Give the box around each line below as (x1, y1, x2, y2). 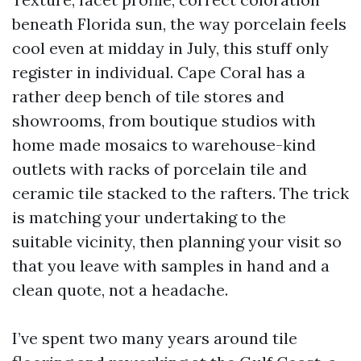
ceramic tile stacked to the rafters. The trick (12, 183, 349, 203)
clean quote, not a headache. (12, 280, 228, 300)
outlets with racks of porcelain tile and (12, 159, 307, 179)
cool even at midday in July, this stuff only (12, 38, 329, 58)
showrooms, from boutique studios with (12, 110, 316, 131)
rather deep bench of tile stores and (12, 86, 284, 106)
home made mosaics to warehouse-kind (12, 135, 316, 155)
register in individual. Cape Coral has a (12, 62, 305, 82)
